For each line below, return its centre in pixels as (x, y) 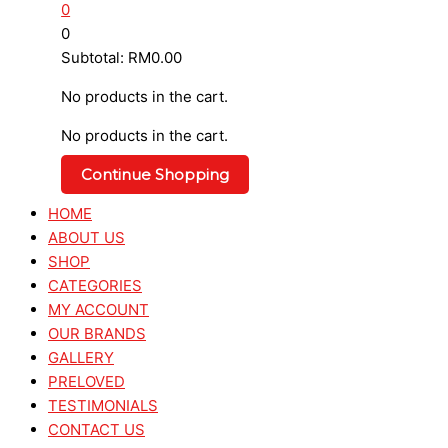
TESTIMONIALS (103, 405)
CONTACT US (96, 429)
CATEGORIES (95, 285)
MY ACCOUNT (98, 309)
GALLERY (81, 357)
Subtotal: (95, 57)
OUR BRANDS (97, 333)
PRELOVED (86, 381)
